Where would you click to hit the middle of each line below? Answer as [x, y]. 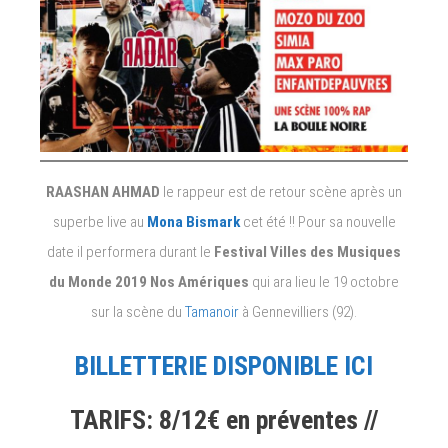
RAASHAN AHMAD [103, 192]
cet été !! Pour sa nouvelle [319, 222]
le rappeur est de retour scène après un [281, 192]
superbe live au [99, 222]
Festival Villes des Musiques [307, 252]
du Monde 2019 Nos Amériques [149, 282]
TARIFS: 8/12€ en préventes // [224, 420]
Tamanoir [212, 312]
